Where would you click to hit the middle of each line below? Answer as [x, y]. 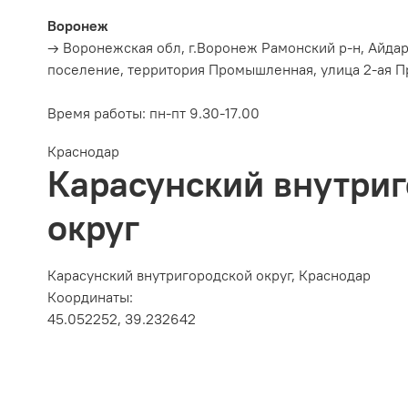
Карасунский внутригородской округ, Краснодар [209, 275]
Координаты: [90, 296]
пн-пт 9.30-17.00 [204, 112]
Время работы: [98, 112]
